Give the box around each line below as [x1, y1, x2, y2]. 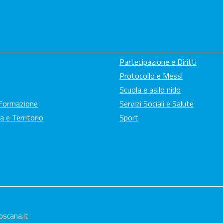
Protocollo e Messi [119, 70, 183, 82]
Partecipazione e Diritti [119, 56, 197, 68]
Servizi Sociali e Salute [119, 98, 194, 110]
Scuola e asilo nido [119, 84, 181, 96]
